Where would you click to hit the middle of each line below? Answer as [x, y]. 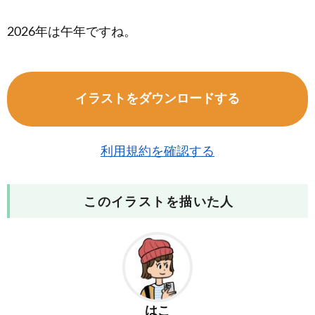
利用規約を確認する [157, 152]
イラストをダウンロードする [157, 99]
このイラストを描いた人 [159, 202]
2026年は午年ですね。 [72, 32]
